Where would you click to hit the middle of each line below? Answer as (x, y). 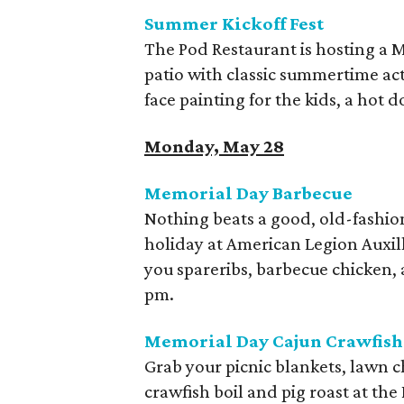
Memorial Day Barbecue (248, 193)
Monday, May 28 (214, 146)
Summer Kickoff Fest (234, 23)
